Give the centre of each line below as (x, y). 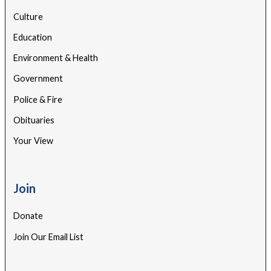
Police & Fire (38, 99)
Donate (28, 216)
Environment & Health (56, 58)
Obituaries (34, 120)
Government (38, 79)
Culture (28, 16)
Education (33, 37)
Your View (34, 141)
